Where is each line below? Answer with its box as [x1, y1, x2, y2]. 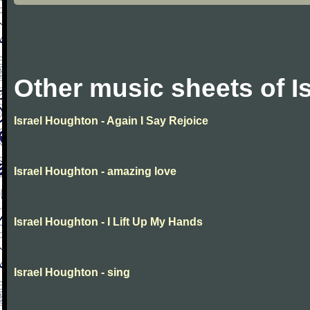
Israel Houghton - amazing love [14, 165, 176, 177]
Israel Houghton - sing [14, 266, 130, 278]
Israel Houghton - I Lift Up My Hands [14, 216, 203, 228]
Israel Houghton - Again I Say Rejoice [14, 115, 208, 127]
